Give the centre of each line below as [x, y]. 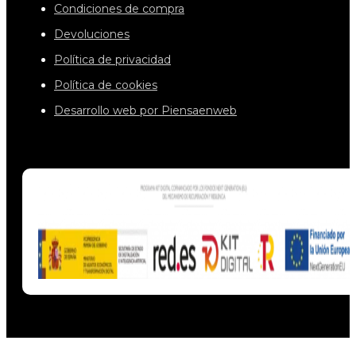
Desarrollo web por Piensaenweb [145, 111]
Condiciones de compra [119, 9]
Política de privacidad [112, 60]
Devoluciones [92, 35]
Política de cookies [106, 85]
